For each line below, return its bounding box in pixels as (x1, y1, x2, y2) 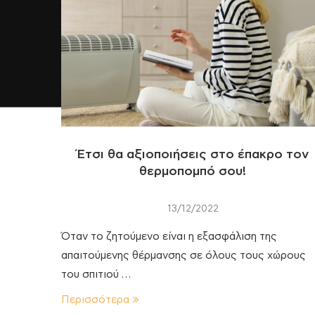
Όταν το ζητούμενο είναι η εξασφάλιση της (61, 231, 277, 242)
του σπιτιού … (61, 269, 131, 280)
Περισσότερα (61, 294, 129, 305)
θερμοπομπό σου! (139, 165, 247, 178)
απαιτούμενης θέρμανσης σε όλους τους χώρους (61, 250, 306, 261)
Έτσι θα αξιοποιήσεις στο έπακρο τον (77, 148, 309, 161)
